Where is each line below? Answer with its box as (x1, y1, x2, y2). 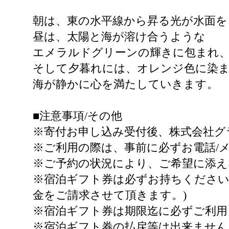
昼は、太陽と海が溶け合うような (33, 30, 205, 43)
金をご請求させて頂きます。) (33, 189, 187, 201)
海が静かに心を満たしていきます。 (33, 78, 218, 90)
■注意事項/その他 (33, 109, 122, 122)
